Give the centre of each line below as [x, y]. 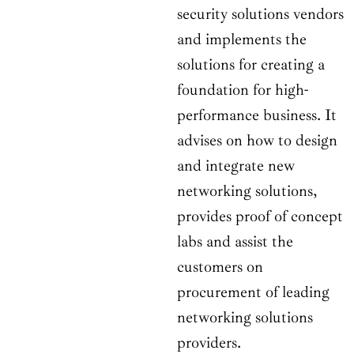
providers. [209, 342]
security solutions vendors [260, 13]
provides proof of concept [260, 216]
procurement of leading [253, 292]
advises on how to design [257, 140]
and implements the [242, 39]
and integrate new [236, 165]
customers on [220, 266]
